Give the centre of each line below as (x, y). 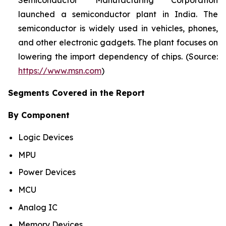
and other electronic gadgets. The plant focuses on (118, 43)
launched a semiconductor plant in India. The (118, 14)
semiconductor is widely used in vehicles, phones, (118, 29)
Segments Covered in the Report (76, 93)
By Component (39, 115)
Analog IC (38, 207)
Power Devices (47, 172)
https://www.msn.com (60, 71)
